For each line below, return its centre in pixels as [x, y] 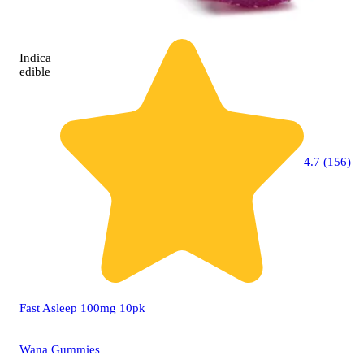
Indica [35, 57]
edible [35, 71]
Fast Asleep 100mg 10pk [82, 308]
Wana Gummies [60, 349]
